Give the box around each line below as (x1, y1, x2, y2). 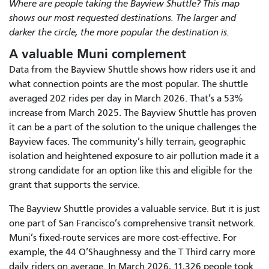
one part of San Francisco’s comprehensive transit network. (9, 217, 256, 229)
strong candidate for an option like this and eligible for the (9, 165, 252, 176)
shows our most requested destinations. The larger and (9, 12, 236, 23)
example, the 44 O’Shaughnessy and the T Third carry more (9, 246, 255, 258)
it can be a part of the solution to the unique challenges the (9, 121, 256, 133)
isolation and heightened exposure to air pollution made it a (9, 150, 259, 162)
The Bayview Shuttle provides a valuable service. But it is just (9, 203, 260, 214)
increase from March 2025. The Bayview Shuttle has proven (9, 107, 256, 118)
